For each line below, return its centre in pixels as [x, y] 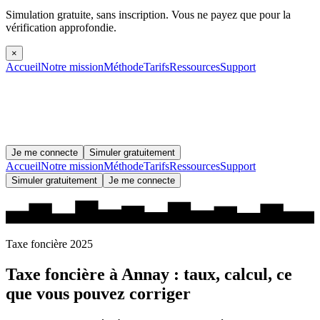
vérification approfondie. [61, 27]
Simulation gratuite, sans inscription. [87, 15]
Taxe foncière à [64, 275]
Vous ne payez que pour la [230, 15]
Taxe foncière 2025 [49, 244]
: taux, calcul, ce [231, 275]
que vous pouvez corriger [98, 294]
